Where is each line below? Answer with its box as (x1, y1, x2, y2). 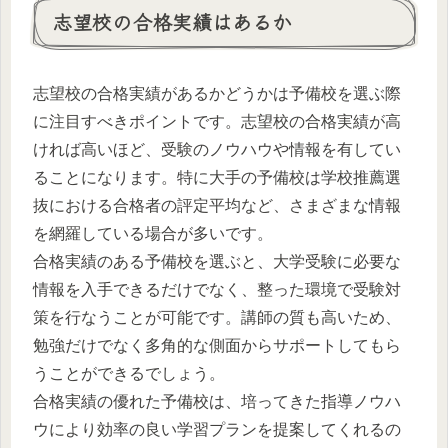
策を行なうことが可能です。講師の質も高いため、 (33, 308, 401, 326)
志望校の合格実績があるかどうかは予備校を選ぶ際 (33, 84, 401, 102)
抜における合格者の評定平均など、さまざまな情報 (33, 196, 401, 214)
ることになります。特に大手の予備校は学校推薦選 (33, 168, 401, 186)
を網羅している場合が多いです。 (33, 224, 273, 242)
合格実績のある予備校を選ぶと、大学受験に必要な (33, 252, 401, 270)
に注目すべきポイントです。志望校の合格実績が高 (33, 112, 401, 130)
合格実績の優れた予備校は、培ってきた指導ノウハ (33, 392, 401, 410)
